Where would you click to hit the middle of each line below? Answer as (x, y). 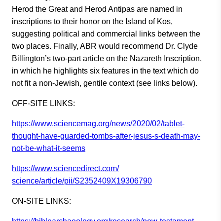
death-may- (181, 136)
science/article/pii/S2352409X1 (66, 181)
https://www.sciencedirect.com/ (65, 168)
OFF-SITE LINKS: (44, 103)
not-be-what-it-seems (49, 148)
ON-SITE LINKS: (41, 201)
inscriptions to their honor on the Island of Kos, (92, 21)
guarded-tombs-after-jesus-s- (110, 136)
